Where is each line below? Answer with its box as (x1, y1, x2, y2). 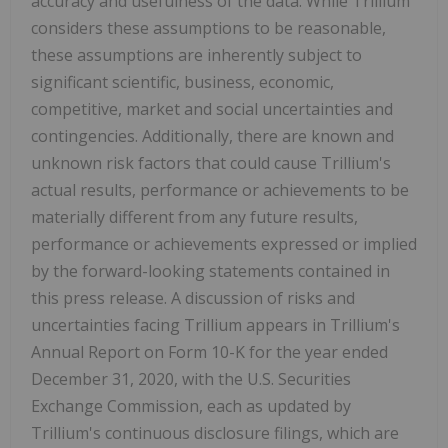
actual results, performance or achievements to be (31, 179, 409, 202)
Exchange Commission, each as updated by (31, 395, 351, 418)
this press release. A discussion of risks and (31, 287, 355, 310)
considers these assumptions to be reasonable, (31, 17, 386, 40)
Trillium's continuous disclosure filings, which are (31, 422, 399, 445)
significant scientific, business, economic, (31, 71, 334, 94)
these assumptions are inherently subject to (31, 44, 362, 67)
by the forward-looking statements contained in (31, 260, 390, 283)
